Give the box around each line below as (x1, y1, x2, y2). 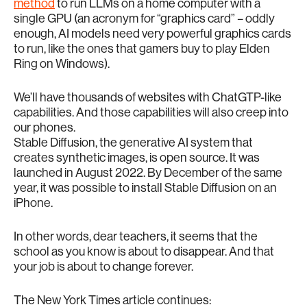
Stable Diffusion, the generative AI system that (14, 136, 253, 149)
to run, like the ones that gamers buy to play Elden (14, 42, 270, 55)
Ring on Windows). (14, 57, 110, 70)
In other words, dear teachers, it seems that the (14, 230, 258, 243)
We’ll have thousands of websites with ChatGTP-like (14, 90, 282, 103)
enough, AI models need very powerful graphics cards (14, 27, 291, 40)
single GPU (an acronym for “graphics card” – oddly (14, 12, 275, 25)
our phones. (14, 121, 75, 134)
